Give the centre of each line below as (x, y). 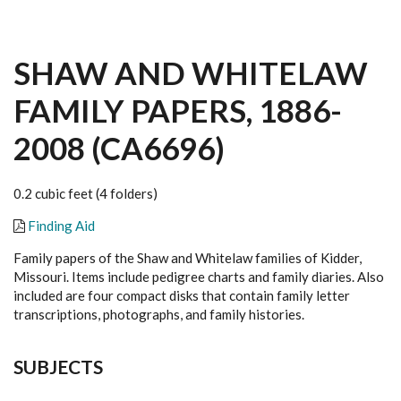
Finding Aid (61, 226)
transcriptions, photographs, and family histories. (159, 314)
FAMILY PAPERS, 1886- (178, 110)
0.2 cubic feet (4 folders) (85, 193)
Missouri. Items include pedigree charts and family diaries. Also (199, 277)
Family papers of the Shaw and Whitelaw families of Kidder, (188, 258)
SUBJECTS (58, 367)
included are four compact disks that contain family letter (182, 295)
